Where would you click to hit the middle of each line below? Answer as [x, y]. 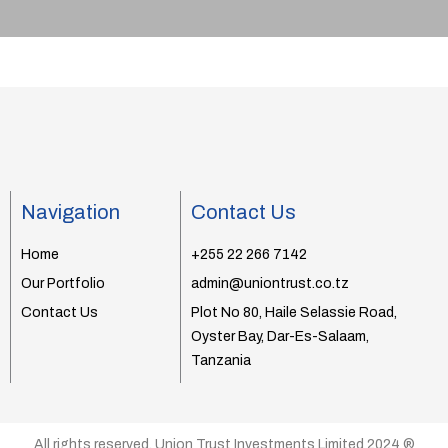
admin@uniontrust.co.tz [270, 283]
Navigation [70, 211]
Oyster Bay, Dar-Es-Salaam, [280, 336]
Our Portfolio [63, 283]
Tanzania [221, 360]
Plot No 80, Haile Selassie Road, [294, 312]
